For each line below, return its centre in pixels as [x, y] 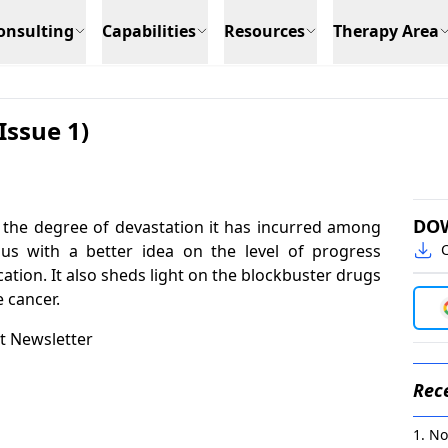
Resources [264, 31]
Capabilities [149, 31]
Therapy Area [386, 31]
